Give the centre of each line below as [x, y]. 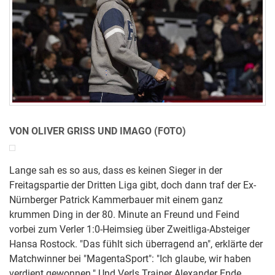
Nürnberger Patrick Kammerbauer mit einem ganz [116, 200]
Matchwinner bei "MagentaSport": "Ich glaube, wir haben [130, 259]
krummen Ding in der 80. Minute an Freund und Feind [124, 215]
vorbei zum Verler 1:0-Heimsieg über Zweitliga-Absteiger [130, 229]
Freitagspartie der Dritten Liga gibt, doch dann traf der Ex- [133, 185]
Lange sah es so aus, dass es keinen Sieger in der [116, 170]
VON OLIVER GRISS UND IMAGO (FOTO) [98, 131]
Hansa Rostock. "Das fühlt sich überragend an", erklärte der [136, 244]
